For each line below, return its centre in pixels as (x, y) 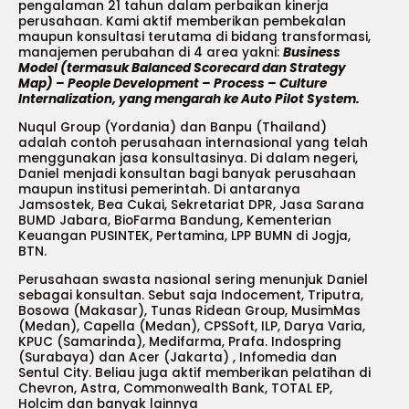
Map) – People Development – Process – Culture (173, 84)
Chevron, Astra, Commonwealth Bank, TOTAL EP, (175, 388)
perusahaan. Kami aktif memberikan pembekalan (182, 22)
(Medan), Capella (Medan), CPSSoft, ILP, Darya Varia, (192, 326)
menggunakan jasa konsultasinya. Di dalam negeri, (188, 158)
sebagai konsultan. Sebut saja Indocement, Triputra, (191, 295)
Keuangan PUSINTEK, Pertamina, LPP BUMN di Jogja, (184, 236)
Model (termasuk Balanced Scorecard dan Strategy (182, 68)
